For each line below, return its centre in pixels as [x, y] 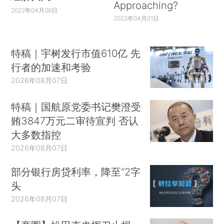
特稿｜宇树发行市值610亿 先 [76, 53]
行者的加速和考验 [51, 67]
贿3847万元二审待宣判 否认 [75, 121]
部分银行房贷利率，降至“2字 [76, 171]
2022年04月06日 [34, 10]
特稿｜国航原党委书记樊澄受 [76, 107]
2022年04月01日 [136, 18]
